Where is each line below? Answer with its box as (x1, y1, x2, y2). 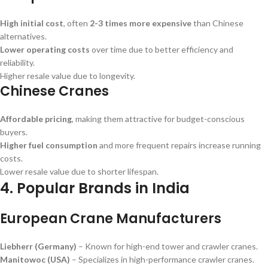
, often (63, 18, 90, 28)
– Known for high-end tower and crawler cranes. (77, 241, 258, 251)
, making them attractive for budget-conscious (72, 114, 245, 124)
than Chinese (191, 18, 243, 28)
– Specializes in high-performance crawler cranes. (70, 254, 254, 264)
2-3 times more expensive (90, 18, 191, 28)
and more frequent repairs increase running (98, 140, 261, 150)
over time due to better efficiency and (90, 44, 233, 54)
